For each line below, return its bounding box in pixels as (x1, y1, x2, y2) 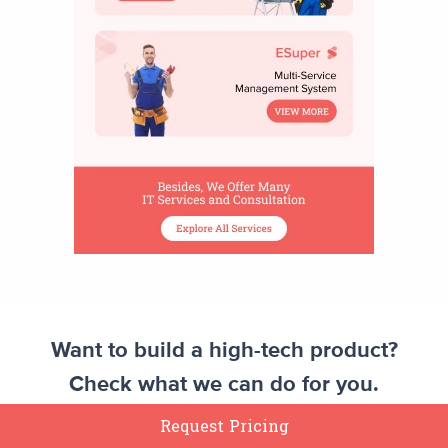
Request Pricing (159, 415, 289, 436)
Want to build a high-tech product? (50, 340, 398, 363)
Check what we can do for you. (69, 374, 379, 397)
